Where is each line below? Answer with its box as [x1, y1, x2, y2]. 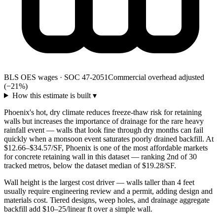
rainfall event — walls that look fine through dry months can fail [4, 125, 203, 134]
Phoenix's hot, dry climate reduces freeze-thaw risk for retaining [4, 108, 202, 116]
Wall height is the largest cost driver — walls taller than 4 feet [4, 178, 194, 186]
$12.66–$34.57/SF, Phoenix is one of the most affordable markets [4, 143, 208, 152]
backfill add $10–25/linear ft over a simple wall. [4, 204, 152, 213]
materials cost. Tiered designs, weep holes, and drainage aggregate [4, 195, 210, 204]
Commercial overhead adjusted [108, 73, 204, 81]
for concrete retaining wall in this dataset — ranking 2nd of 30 [4, 152, 197, 161]
